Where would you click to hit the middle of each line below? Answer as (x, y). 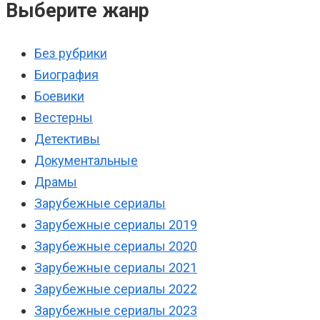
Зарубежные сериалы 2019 (116, 225)
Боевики (59, 96)
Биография (66, 75)
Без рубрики (71, 54)
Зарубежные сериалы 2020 (116, 246)
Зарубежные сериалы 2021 (116, 268)
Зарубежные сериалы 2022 (116, 289)
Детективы (67, 139)
